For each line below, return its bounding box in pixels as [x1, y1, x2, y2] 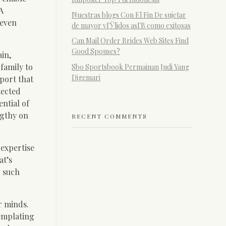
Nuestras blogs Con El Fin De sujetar [72, 10, 186, 20]
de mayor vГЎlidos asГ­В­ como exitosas [72, 20, 191, 30]
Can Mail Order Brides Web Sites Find [72, 36, 189, 46]
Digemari [72, 73, 100, 83]
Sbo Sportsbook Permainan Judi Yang [72, 62, 189, 72]
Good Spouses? [72, 46, 120, 56]
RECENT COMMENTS [72, 111, 147, 120]
